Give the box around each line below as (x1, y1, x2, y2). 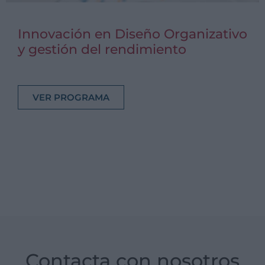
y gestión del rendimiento (18, 41, 186, 58)
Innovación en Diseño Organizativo (18, 25, 247, 43)
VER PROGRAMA (33, 92, 109, 104)
